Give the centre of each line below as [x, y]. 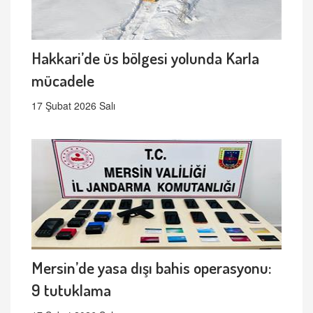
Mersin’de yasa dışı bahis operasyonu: [152, 267]
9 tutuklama [71, 289]
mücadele [63, 80]
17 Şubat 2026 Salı [73, 105]
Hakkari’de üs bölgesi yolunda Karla [145, 57]
